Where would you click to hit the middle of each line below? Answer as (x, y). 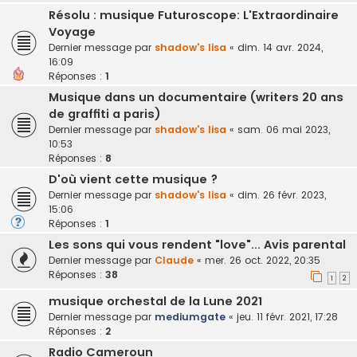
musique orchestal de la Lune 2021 (155, 301)
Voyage (72, 32)
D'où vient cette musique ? (133, 180)
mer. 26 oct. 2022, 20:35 (263, 261)
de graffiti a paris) (105, 114)
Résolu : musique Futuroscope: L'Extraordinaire (194, 16)
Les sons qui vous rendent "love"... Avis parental (197, 245)
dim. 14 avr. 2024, (280, 48)
